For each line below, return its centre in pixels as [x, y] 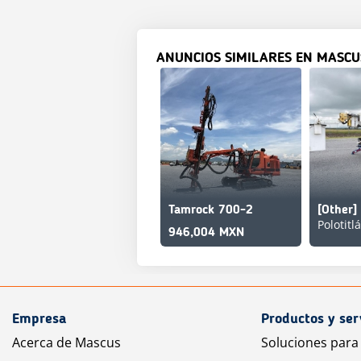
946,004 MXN [206, 233]
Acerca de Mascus [66, 342]
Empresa [39, 319]
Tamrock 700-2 [211, 210]
